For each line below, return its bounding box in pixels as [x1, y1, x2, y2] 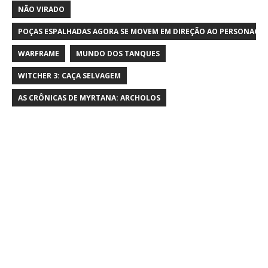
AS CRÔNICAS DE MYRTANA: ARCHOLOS [18, 92, 160, 103]
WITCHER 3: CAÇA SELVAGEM [18, 70, 121, 81]
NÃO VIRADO [18, 4, 65, 14]
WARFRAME [18, 48, 59, 59]
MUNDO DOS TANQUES [76, 48, 160, 59]
